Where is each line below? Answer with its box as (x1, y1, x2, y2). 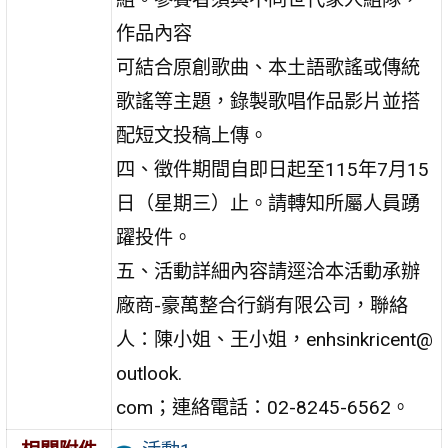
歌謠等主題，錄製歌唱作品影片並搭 (116, 89, 421, 113)
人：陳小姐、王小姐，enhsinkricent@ (116, 327, 434, 351)
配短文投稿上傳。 (116, 123, 269, 147)
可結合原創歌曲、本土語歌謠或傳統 (116, 55, 421, 79)
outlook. (116, 361, 183, 385)
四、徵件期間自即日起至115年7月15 (116, 157, 430, 181)
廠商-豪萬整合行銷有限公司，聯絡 (116, 293, 409, 317)
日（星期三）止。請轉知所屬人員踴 (116, 191, 421, 215)
